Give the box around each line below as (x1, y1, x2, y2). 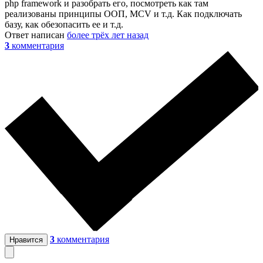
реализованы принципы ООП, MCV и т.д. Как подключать (5, 9, 242, 19)
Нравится (9, 235, 43, 245)
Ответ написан (5, 30, 67, 41)
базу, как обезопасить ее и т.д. (5, 19, 123, 30)
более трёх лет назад (67, 30, 149, 41)
